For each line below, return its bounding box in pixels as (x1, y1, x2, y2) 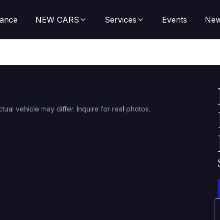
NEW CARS (35, 15, 79, 25)
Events (162, 15, 187, 25)
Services (104, 15, 137, 25)
